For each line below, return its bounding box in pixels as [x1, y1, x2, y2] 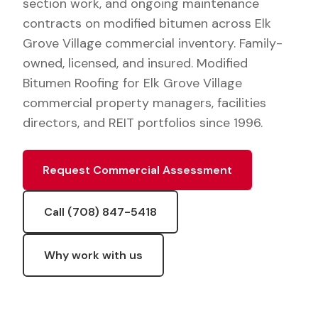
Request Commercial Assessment [43, 163, 232, 177]
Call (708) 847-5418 [44, 204, 157, 219]
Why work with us [44, 248, 143, 263]
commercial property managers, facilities [23, 94, 266, 111]
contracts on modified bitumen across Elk [23, 15, 271, 32]
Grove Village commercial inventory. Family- [23, 35, 283, 52]
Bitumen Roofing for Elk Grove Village [23, 75, 242, 92]
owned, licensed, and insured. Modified [23, 55, 248, 72]
